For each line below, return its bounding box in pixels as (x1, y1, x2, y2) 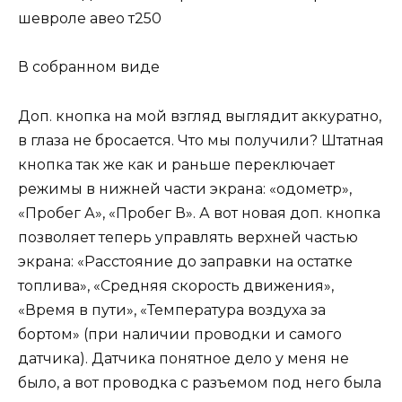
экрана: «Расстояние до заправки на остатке (18, 252, 353, 270)
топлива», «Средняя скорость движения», (18, 276, 334, 294)
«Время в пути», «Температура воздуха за (18, 301, 326, 319)
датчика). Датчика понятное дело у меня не (18, 349, 349, 367)
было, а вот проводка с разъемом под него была (18, 373, 381, 391)
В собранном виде (18, 58, 160, 76)
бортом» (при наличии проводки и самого (18, 325, 342, 343)
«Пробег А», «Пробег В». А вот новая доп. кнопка (18, 204, 380, 222)
